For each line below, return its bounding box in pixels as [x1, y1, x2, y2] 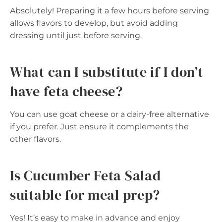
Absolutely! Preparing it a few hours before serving [10, 6, 209, 16]
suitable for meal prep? [10, 185, 161, 205]
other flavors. [10, 134, 61, 144]
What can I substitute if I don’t [10, 62, 203, 82]
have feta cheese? [10, 82, 123, 101]
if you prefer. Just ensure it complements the [10, 122, 189, 132]
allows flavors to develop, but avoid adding [10, 18, 178, 28]
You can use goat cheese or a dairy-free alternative [10, 110, 209, 119]
